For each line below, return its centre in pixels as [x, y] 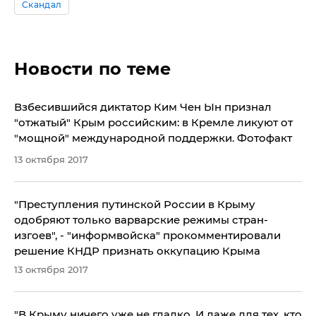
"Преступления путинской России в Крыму [135, 204]
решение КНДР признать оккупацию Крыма [137, 251]
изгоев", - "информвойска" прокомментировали [147, 235]
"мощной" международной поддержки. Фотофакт [153, 138]
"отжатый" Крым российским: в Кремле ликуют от [153, 122]
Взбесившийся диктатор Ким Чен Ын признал [143, 107]
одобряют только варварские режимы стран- [141, 220]
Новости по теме [93, 69]
